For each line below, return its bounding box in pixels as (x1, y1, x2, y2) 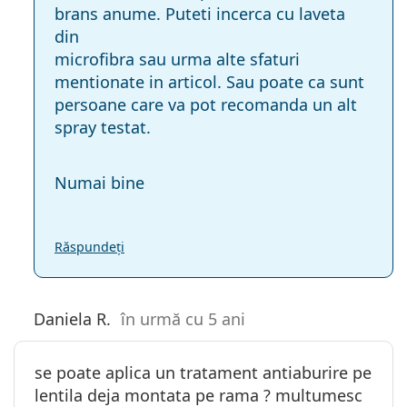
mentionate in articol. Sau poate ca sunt (55, 70, 364, 93)
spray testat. (55, 115, 151, 138)
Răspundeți (55, 237, 124, 255)
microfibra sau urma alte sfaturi (55, 47, 300, 70)
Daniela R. (34, 307, 111, 330)
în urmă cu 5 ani (121, 307, 245, 330)
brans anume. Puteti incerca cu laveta (55, 2, 345, 25)
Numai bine (55, 171, 144, 194)
